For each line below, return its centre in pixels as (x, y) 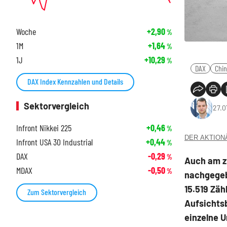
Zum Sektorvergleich (57, 192)
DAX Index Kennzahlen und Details (75, 82)
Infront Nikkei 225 (44, 128)
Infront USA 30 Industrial (54, 142)
